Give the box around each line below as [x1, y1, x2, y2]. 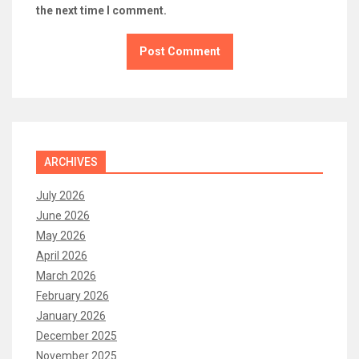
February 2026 [36, 288, 109, 302]
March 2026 [36, 268, 96, 282]
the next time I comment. [36, 4, 167, 18]
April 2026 [36, 248, 87, 262]
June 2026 [36, 208, 90, 222]
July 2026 [36, 188, 85, 202]
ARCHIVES [44, 155, 98, 168]
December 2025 [36, 329, 117, 342]
